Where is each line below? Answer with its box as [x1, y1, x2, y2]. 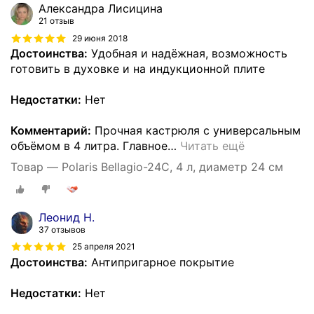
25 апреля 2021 [72, 241, 135, 252]
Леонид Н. [39, 210, 95, 224]
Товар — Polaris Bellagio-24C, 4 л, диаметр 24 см [11, 160, 284, 174]
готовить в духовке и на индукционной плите [11, 62, 265, 76]
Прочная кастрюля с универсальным [91, 123, 301, 137]
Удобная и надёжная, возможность [88, 46, 287, 60]
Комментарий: [11, 123, 91, 137]
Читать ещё [180, 139, 245, 153]
